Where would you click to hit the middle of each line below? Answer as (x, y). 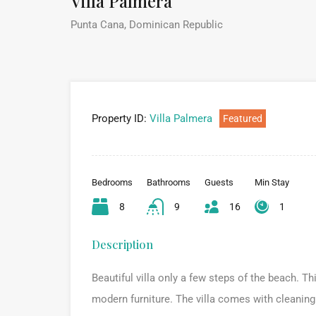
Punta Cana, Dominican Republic (147, 24)
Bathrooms (169, 182)
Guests (219, 182)
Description (122, 244)
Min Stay (272, 182)
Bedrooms (112, 182)
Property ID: (119, 118)
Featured (243, 118)
